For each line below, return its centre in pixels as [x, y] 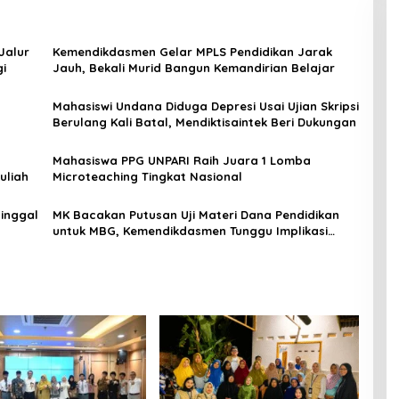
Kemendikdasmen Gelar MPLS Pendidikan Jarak [192, 52]
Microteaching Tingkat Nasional [147, 177]
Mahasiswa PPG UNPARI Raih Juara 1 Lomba [181, 161]
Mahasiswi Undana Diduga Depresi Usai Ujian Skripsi [205, 106]
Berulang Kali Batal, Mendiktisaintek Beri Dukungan [204, 122]
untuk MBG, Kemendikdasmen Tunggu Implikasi [190, 231]
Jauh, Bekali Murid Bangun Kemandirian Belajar [193, 68]
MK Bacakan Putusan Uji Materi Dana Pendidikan [195, 215]
